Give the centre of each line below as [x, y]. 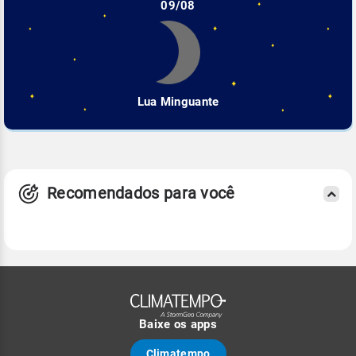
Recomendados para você [141, 193]
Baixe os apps [178, 325]
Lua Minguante [178, 101]
